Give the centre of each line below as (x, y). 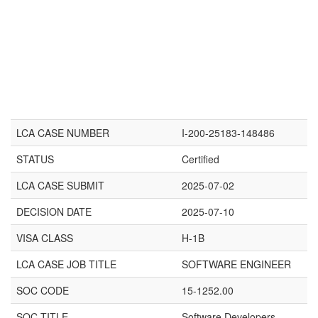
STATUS (35, 159)
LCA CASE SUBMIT (60, 185)
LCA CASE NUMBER (63, 133)
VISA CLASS (45, 238)
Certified (201, 159)
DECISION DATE (54, 212)
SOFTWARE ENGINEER (236, 264)
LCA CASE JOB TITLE (66, 264)
